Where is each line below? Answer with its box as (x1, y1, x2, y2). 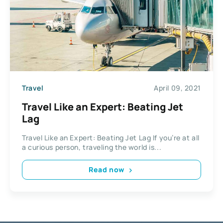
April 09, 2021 (154, 83, 201, 93)
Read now (89, 165, 124, 175)
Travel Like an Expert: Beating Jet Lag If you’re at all (22, 132, 200, 142)
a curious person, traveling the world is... (22, 142, 162, 152)
